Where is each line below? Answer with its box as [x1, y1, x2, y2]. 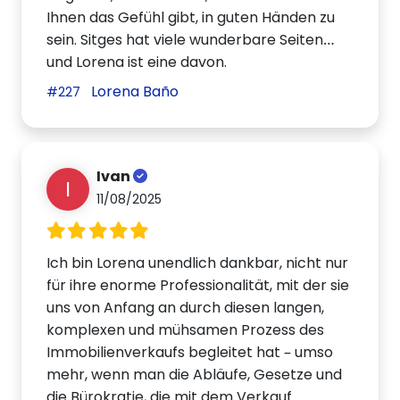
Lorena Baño [87, 81, 179, 103]
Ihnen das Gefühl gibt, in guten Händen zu [46, 7, 336, 29]
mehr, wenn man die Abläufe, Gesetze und [46, 363, 343, 385]
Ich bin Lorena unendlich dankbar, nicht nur [46, 252, 349, 273]
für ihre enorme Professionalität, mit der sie [46, 274, 350, 296]
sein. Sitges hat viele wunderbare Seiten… [46, 29, 336, 51]
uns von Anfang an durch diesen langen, [46, 296, 325, 318]
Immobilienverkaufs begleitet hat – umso [46, 341, 334, 362]
